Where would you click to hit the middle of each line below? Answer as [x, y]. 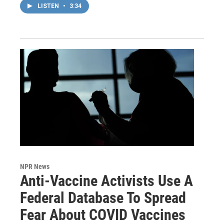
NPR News [35, 167]
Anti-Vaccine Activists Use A [106, 181]
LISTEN [49, 6]
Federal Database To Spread [103, 198]
